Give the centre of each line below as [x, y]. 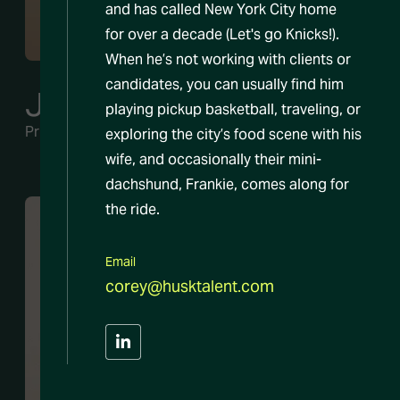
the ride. [133, 210]
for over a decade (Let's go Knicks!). [222, 35]
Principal [54, 131]
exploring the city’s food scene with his [233, 135]
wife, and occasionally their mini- [213, 160]
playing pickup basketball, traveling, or [233, 110]
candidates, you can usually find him [225, 85]
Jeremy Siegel [130, 104]
